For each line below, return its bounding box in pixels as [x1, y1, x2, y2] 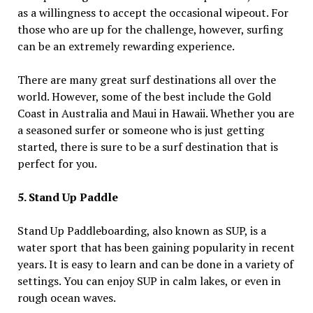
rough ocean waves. [17, 290, 118, 306]
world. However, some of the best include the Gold [17, 89, 271, 105]
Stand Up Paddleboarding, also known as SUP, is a [17, 223, 266, 239]
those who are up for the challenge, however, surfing [17, 22, 283, 38]
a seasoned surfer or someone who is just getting [17, 122, 264, 138]
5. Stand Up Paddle [17, 189, 118, 205]
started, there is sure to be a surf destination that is [17, 139, 278, 155]
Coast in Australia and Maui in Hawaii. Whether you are [17, 105, 294, 122]
